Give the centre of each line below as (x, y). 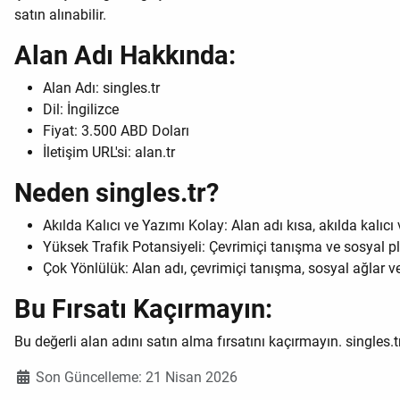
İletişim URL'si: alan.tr (109, 153)
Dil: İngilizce (81, 110)
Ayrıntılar (43, 377)
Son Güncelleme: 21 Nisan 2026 (137, 378)
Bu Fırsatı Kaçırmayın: (143, 309)
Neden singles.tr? (117, 193)
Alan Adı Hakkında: (125, 56)
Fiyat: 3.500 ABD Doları (116, 131)
